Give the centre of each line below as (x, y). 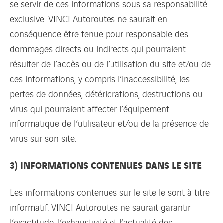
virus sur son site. (43, 138)
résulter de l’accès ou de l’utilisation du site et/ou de (110, 63)
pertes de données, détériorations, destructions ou (106, 93)
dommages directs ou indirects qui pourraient (98, 48)
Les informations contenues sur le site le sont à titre (110, 191)
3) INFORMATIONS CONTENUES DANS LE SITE (106, 165)
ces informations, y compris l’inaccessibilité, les (100, 78)
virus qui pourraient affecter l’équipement (90, 108)
